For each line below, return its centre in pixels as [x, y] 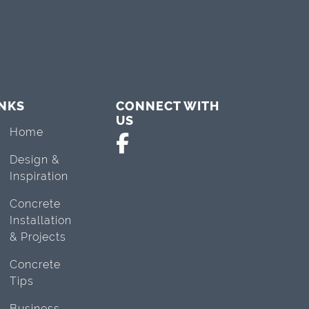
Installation [41, 220]
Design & [34, 159]
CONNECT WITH [168, 106]
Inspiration [39, 176]
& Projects [38, 237]
